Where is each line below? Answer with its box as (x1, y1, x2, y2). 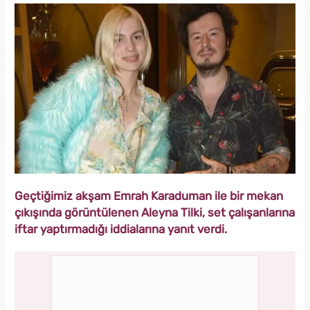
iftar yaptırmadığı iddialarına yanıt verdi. (15, 222, 227, 237)
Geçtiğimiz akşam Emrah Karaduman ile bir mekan (15, 189, 283, 203)
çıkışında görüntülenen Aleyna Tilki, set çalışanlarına (15, 206, 295, 220)
